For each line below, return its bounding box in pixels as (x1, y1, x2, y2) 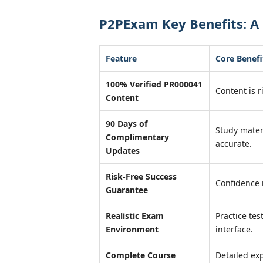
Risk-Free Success (106, 171, 177, 182)
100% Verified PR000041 (106, 79, 203, 90)
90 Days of (106, 118, 147, 129)
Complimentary (106, 131, 169, 143)
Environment (106, 224, 159, 235)
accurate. (215, 138, 252, 149)
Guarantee (106, 184, 148, 195)
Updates (106, 145, 140, 156)
